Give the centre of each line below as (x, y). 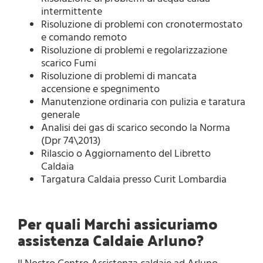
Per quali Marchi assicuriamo (118, 223)
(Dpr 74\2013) (71, 140)
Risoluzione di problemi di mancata (119, 76)
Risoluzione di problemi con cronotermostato (142, 24)
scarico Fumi (69, 63)
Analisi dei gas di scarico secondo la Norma (136, 127)
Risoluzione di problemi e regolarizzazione (134, 50)
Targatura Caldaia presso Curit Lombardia (134, 179)
